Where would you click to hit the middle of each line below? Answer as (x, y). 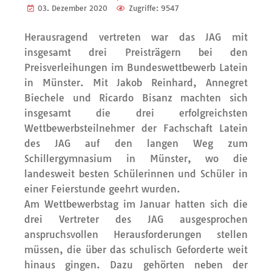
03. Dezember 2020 (73, 8)
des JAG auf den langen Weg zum (136, 143)
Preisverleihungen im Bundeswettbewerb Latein (136, 67)
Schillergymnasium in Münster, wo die (136, 158)
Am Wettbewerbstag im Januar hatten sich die (136, 204)
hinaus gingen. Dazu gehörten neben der (136, 265)
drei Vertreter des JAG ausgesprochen (136, 219)
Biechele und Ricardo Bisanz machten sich (136, 98)
